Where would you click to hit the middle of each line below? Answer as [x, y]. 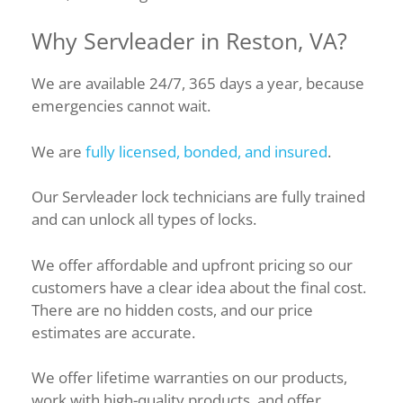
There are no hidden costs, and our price [172, 309]
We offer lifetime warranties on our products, [189, 377]
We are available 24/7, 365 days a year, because [198, 83]
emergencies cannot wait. [123, 106]
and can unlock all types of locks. [146, 219]
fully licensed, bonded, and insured [206, 151]
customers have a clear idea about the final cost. [199, 287]
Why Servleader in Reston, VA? [189, 40]
